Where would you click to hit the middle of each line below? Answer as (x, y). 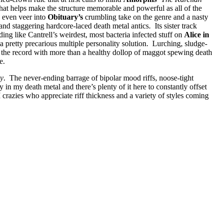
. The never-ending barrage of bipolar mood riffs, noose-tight (98, 78)
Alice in (197, 34)
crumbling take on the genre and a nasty (146, 17)
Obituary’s (65, 17)
